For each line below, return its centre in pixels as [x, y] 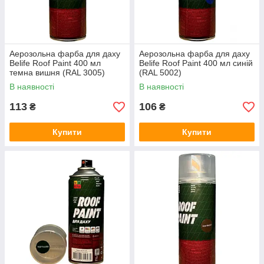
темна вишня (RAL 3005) [57, 72]
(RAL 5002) [160, 72]
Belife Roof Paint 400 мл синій [196, 63]
